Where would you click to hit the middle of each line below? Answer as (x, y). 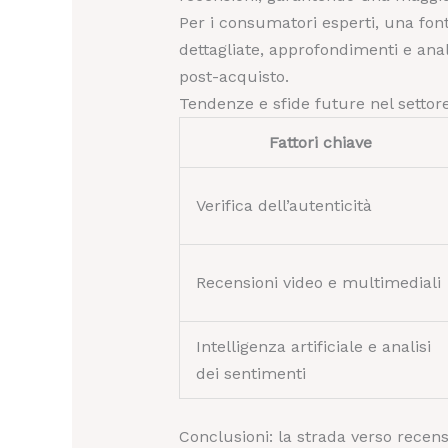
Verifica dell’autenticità (283, 206)
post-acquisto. (233, 77)
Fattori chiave (320, 143)
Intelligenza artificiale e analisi (313, 347)
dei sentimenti (250, 374)
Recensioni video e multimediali (318, 283)
